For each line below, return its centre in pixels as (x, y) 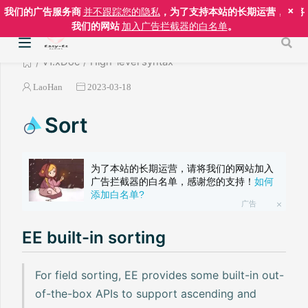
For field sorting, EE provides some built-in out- (160, 275)
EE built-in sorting (94, 237)
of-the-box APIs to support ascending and (146, 293)
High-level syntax (132, 62)
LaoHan (48, 87)
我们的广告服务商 (43, 11)
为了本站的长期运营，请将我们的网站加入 (182, 169)
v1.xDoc (61, 62)
